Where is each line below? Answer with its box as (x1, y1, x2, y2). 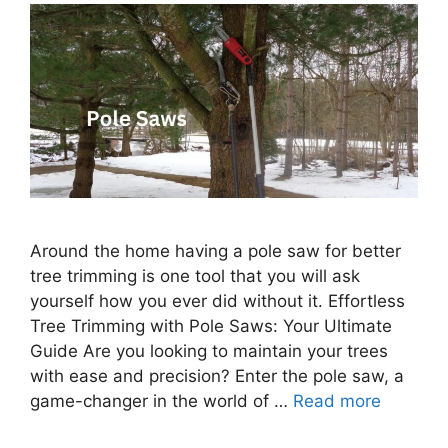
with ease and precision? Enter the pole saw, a (30, 365, 404, 386)
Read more (293, 390, 381, 411)
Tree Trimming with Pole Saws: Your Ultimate (30, 315, 392, 336)
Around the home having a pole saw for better (30, 240, 401, 261)
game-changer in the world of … (30, 390, 293, 411)
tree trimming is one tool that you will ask (30, 265, 360, 286)
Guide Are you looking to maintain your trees (30, 340, 388, 361)
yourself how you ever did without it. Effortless (30, 290, 405, 311)
